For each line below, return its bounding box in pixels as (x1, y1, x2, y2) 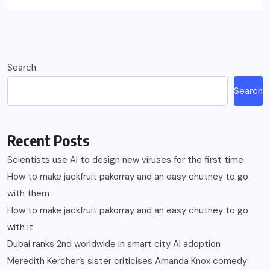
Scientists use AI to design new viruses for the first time (7, 154, 243, 166)
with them (7, 187, 49, 200)
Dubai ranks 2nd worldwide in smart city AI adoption (7, 238, 221, 251)
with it (7, 221, 33, 234)
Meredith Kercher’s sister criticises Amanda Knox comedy (7, 255, 247, 268)
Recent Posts (7, 131, 89, 151)
